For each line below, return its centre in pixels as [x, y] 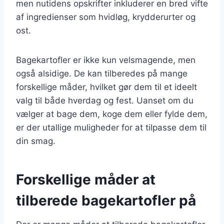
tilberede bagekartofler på [106, 200]
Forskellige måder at [86, 179]
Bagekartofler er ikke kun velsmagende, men [106, 60]
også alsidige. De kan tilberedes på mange [102, 73]
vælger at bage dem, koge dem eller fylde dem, [112, 114]
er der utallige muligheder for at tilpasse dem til [111, 127]
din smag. [36, 141]
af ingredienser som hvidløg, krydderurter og [106, 17]
